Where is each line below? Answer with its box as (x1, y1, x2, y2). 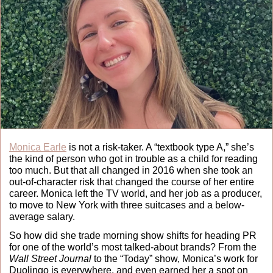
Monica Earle (9, 141, 66, 152)
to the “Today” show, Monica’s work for (91, 253, 258, 264)
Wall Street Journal (9, 253, 91, 264)
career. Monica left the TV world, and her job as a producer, (9, 188, 262, 199)
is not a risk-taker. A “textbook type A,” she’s (66, 141, 254, 152)
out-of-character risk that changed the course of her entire (9, 176, 254, 187)
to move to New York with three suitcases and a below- (9, 199, 244, 210)
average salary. (9, 211, 77, 222)
